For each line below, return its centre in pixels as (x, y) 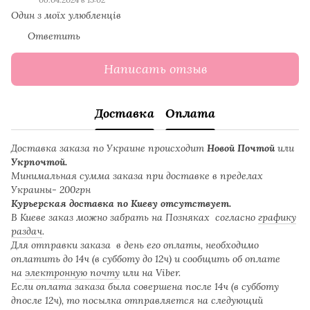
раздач (27, 231)
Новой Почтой (241, 148)
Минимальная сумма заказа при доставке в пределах (137, 175)
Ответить (54, 36)
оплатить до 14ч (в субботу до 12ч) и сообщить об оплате (146, 258)
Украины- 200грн (51, 189)
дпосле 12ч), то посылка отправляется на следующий (137, 300)
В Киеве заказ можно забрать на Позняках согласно (135, 217)
